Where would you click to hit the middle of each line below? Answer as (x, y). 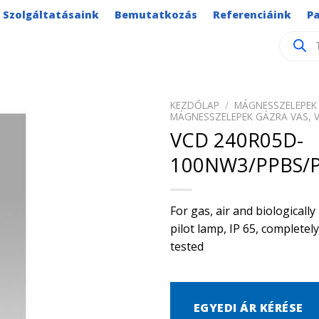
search (295, 45)
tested (187, 246)
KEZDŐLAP (195, 105)
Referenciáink (252, 15)
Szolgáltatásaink (51, 15)
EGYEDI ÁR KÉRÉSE (249, 307)
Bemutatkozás (156, 15)
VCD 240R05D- (237, 140)
